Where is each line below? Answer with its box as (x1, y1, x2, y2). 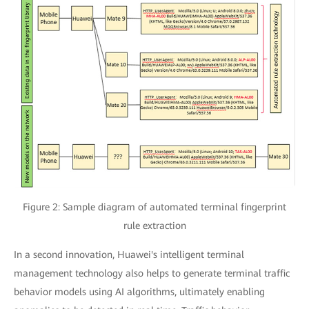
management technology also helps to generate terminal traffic (14, 267, 290, 279)
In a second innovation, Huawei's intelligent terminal (14, 248, 244, 260)
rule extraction (123, 219, 186, 231)
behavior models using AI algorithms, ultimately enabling (14, 286, 265, 297)
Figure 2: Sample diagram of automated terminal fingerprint (23, 201, 286, 212)
